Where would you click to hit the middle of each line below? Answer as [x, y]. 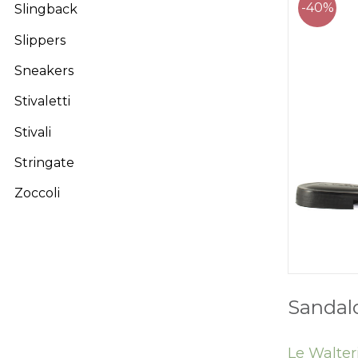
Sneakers [44, 70]
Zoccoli [37, 193]
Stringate [44, 162]
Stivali [33, 132]
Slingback [46, 10]
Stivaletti [42, 101]
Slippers [40, 40]
